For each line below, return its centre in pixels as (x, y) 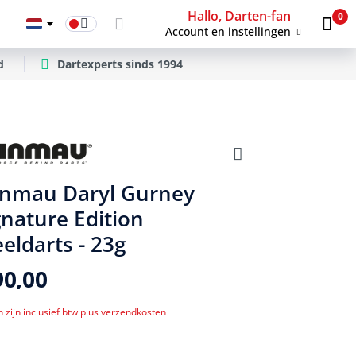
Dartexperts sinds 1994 (120, 64)
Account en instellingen (228, 31)
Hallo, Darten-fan (240, 16)
